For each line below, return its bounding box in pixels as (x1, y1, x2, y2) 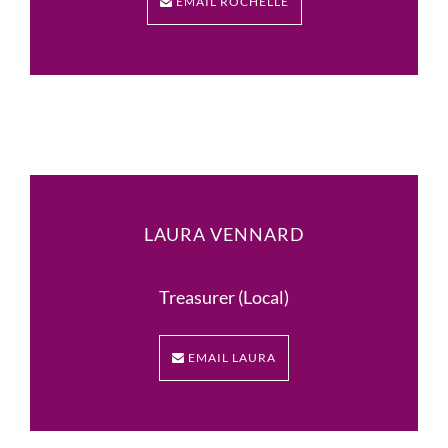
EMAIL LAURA (185, 350, 276, 365)
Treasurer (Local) (159, 286, 289, 308)
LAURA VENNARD (143, 223, 305, 245)
